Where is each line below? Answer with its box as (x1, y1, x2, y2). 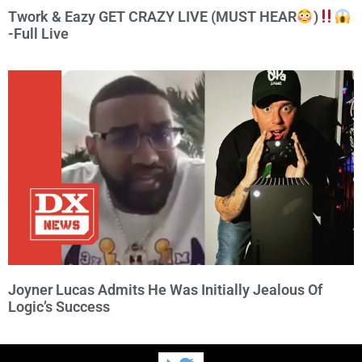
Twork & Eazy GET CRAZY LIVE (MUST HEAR (8, 8, 297, 26)
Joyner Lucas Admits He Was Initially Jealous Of (8, 280, 322, 298)
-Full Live (8, 25, 69, 43)
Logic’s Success (8, 297, 110, 315)
